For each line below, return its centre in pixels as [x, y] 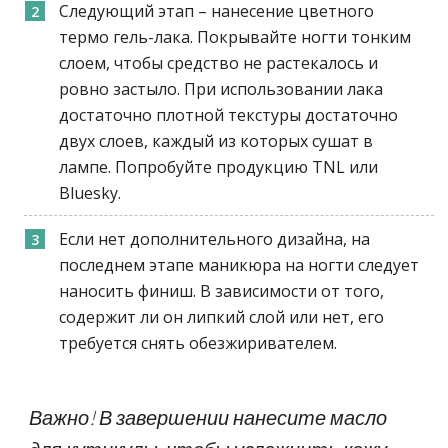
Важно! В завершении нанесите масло [208, 416]
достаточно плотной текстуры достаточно [229, 114]
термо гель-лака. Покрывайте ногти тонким [235, 36]
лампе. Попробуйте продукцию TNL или [219, 166]
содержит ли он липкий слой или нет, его [222, 316]
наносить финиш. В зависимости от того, [222, 290]
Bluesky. [90, 192]
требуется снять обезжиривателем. [198, 342]
